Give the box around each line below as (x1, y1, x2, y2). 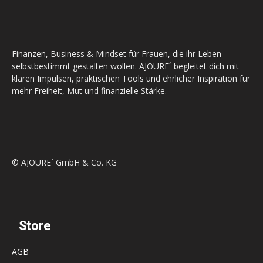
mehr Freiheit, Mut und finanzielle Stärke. (12, 85, 167, 96)
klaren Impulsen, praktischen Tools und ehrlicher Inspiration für (12, 72, 250, 84)
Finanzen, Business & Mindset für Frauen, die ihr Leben (12, 48, 221, 59)
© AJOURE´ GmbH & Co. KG (12, 156, 117, 168)
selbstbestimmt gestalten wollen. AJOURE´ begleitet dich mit (12, 60, 239, 72)
